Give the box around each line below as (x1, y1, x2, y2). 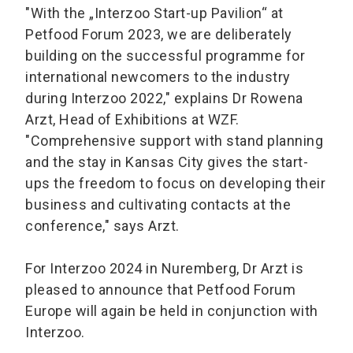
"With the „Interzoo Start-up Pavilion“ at (25, 5, 284, 22)
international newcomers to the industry (25, 69, 291, 86)
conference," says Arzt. (25, 217, 180, 235)
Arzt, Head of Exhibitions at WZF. (25, 111, 240, 128)
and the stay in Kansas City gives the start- (25, 154, 308, 171)
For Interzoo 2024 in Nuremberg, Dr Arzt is (25, 260, 303, 277)
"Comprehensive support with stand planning (25, 132, 323, 150)
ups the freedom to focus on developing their (25, 175, 325, 192)
